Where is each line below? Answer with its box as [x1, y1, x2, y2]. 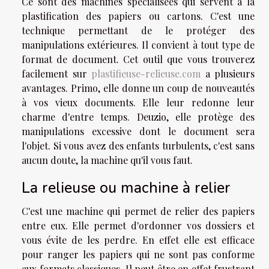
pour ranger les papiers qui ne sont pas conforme [22, 248, 255, 261]
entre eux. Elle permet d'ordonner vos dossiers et [22, 219, 255, 232]
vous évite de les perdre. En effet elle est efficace [22, 234, 255, 247]
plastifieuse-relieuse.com [91, 67, 201, 80]
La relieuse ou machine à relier [22, 177, 231, 199]
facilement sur [22, 67, 91, 80]
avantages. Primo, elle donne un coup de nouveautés [22, 82, 255, 95]
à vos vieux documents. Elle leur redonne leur [22, 96, 255, 109]
